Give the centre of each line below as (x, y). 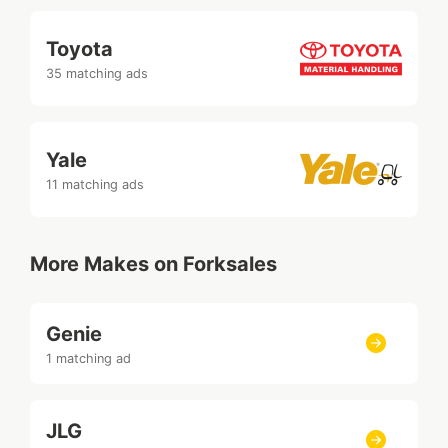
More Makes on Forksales (153, 263)
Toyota (79, 48)
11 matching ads (95, 184)
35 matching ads (97, 73)
